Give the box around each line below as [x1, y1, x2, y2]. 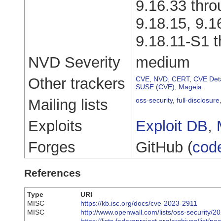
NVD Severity [28, 53, 120, 71]
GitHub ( [136, 138, 192, 156]
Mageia [179, 82, 202, 91]
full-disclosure [177, 96, 220, 104]
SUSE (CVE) [136, 82, 175, 91]
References [24, 167, 81, 179]
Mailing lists [28, 96, 108, 113]
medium [136, 53, 190, 71]
